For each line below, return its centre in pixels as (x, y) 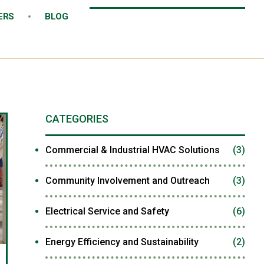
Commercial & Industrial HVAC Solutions (132, 150)
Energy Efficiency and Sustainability (122, 242)
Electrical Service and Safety (107, 211)
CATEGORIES (77, 119)
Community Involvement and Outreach (127, 181)
